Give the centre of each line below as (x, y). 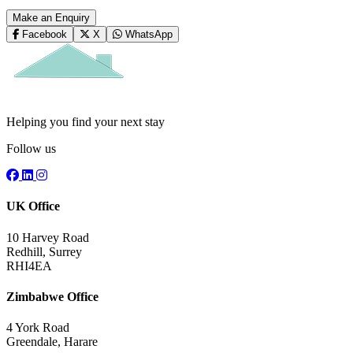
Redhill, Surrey (44, 251)
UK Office (33, 206)
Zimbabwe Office (52, 296)
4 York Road (38, 328)
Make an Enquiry (51, 18)
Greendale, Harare (52, 342)
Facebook (43, 35)
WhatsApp (147, 35)
